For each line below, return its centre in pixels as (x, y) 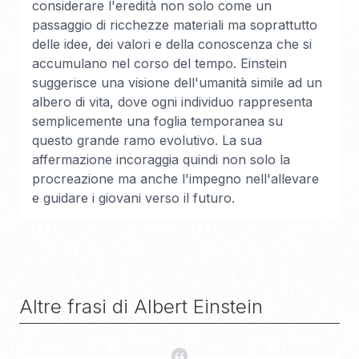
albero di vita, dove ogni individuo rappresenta (172, 102)
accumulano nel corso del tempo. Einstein (159, 63)
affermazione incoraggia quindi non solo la (161, 159)
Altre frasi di (77, 307)
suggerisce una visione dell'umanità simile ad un (177, 83)
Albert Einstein (198, 307)
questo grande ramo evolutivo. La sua (147, 140)
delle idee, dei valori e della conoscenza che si (172, 44)
